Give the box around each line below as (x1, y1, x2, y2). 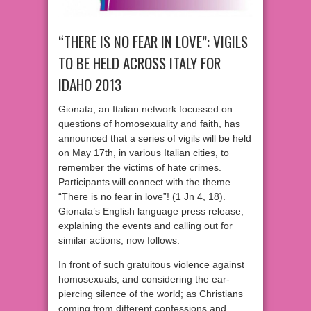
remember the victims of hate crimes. (58, 162, 221, 174)
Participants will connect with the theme (58, 176, 230, 188)
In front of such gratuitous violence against (58, 259, 244, 271)
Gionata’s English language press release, (58, 205, 244, 217)
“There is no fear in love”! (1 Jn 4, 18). (58, 191, 226, 203)
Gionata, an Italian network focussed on (58, 103, 233, 115)
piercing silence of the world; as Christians (58, 288, 243, 300)
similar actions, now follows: (58, 235, 180, 246)
